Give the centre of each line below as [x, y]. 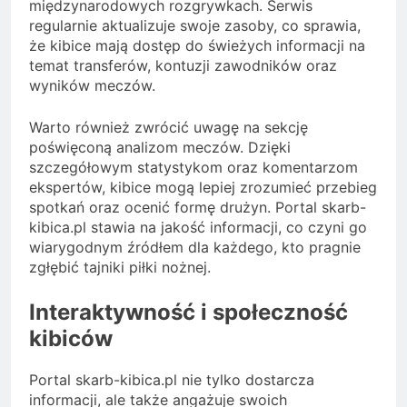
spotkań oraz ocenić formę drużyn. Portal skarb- [198, 208]
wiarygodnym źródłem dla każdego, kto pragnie [195, 248]
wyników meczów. [92, 86]
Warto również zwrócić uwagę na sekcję [169, 128]
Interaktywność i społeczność [189, 313]
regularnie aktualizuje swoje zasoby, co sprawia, [195, 26]
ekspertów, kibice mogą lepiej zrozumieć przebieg [203, 188]
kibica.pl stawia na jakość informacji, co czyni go [198, 228]
